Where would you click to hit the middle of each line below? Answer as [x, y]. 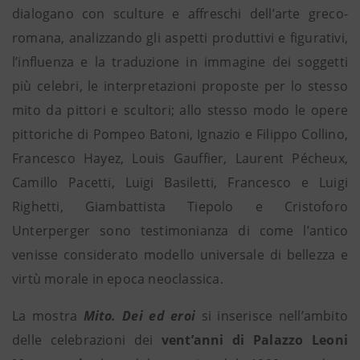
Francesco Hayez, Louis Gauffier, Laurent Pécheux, [180, 158]
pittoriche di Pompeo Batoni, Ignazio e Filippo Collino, [180, 134]
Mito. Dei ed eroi [139, 316]
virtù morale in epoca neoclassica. [118, 279]
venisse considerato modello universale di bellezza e [180, 255]
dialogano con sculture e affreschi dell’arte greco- [180, 14]
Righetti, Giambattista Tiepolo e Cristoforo [180, 207]
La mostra [48, 316]
